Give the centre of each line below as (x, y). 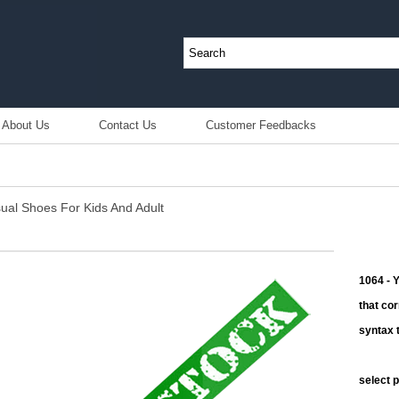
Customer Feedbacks (261, 126)
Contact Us (128, 126)
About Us (26, 126)
